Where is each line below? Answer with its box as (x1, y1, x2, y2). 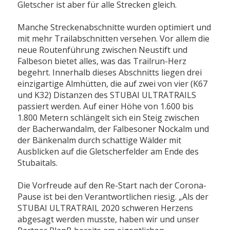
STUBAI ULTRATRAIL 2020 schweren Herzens (17, 202, 194, 214)
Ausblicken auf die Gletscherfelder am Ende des (17, 146, 199, 158)
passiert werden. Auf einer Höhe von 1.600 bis (17, 101, 194, 112)
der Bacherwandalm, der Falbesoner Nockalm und (17, 123, 209, 135)
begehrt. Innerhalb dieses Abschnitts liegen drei (17, 67, 202, 79)
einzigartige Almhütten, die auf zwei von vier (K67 (17, 78, 208, 90)
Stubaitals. (17, 157, 60, 169)
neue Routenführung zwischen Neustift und (17, 44, 188, 56)
